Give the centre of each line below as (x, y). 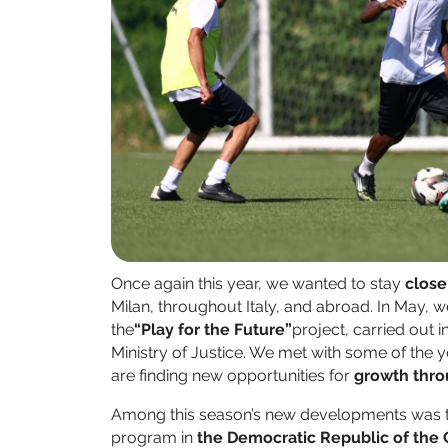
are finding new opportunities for (232, 376)
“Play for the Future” (213, 330)
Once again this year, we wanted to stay (258, 284)
